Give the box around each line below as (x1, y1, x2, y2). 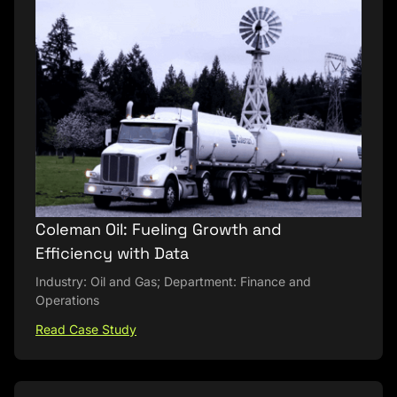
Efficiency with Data (35, 243, 189, 264)
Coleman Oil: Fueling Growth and (35, 219, 282, 240)
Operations (35, 292, 99, 308)
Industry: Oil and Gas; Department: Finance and (35, 274, 311, 290)
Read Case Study (35, 322, 136, 338)
